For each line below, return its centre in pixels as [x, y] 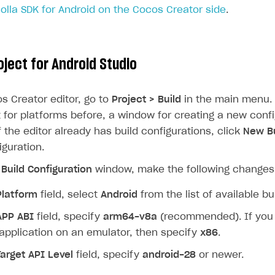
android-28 [169, 255]
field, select [69, 195]
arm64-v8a [130, 217]
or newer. [220, 255]
